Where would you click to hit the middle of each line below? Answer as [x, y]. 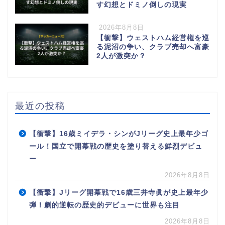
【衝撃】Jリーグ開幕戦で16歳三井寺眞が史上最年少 [119, 192]
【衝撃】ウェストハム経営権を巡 [153, 38]
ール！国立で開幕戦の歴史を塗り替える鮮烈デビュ [116, 146]
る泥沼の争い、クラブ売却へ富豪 [153, 47]
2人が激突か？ [121, 56]
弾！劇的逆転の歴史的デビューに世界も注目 [104, 205]
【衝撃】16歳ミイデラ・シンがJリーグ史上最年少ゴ [119, 134]
